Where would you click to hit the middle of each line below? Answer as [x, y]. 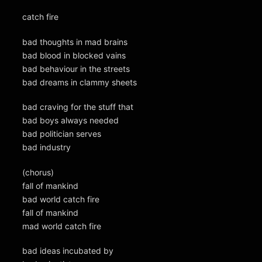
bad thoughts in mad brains [75, 42]
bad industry [46, 147]
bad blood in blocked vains [74, 55]
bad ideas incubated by [68, 251]
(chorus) [38, 172]
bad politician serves [62, 134]
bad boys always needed [70, 120]
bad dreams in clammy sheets [80, 82]
